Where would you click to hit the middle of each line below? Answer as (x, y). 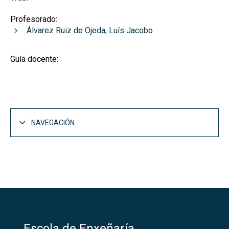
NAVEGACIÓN (53, 122)
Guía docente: (34, 59)
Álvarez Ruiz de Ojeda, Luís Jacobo (90, 31)
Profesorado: (34, 19)
